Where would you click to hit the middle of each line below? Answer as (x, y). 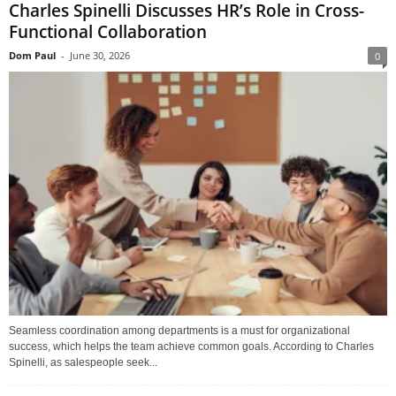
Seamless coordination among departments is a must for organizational (179, 331)
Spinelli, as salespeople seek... (83, 363)
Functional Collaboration (108, 31)
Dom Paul (32, 55)
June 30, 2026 (100, 55)
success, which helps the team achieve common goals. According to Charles (191, 347)
